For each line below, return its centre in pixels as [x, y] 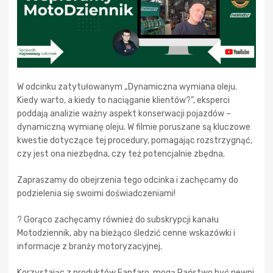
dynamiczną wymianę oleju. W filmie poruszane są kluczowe [134, 127]
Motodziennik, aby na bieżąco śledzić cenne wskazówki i [126, 233]
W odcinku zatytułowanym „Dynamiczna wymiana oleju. [127, 87]
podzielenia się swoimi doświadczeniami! [96, 193]
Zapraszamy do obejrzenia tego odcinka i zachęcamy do [128, 180]
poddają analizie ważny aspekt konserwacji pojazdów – [124, 113]
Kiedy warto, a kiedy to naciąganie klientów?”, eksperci [123, 100]
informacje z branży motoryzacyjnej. [90, 246]
